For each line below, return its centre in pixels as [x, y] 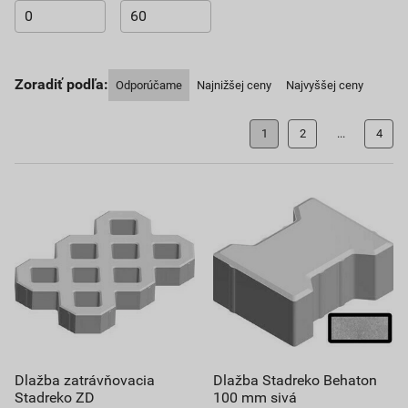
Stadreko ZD [55, 397]
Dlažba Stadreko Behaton [295, 380]
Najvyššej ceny [325, 85]
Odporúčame [149, 85]
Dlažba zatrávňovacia [85, 380]
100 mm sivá [255, 397]
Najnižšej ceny [234, 85]
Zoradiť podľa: [61, 84]
